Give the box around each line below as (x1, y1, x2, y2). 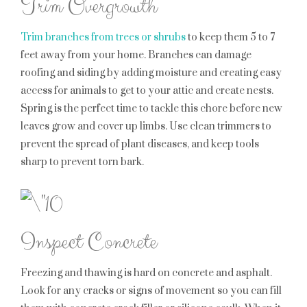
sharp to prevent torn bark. (21, 156, 144, 169)
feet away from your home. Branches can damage (21, 49, 251, 62)
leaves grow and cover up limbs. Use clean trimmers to (21, 120, 271, 133)
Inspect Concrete (21, 226, 157, 258)
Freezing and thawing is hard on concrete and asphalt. (21, 267, 272, 280)
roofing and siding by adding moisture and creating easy (21, 66, 282, 79)
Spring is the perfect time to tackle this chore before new (21, 102, 282, 115)
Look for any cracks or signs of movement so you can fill (21, 284, 282, 297)
